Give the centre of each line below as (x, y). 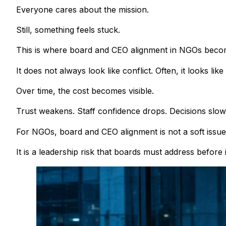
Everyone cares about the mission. (82, 9)
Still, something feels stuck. (68, 30)
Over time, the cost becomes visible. (85, 91)
